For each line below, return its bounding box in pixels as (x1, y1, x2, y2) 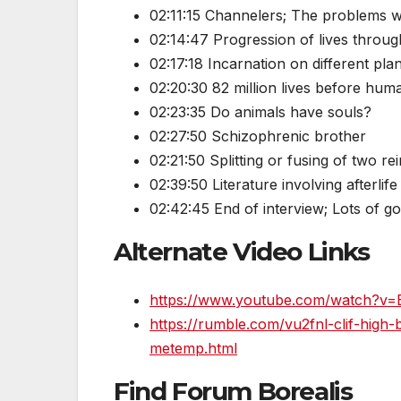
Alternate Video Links (114, 236, 370, 268)
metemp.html (149, 338, 237, 357)
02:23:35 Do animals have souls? (149, 103, 371, 122)
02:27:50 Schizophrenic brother (149, 127, 366, 146)
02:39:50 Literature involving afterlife (149, 175, 397, 194)
